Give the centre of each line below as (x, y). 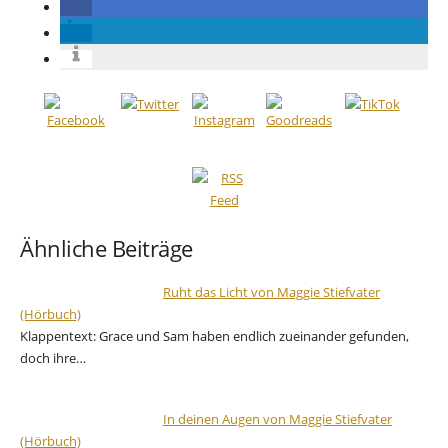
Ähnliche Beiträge (106, 249)
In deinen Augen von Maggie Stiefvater (277, 419)
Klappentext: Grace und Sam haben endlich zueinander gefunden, (214, 336)
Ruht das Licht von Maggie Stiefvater (271, 292)
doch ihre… (53, 358)
